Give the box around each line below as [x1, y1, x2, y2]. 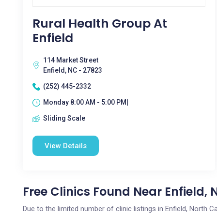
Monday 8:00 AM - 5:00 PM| [43, 98, 128, 106]
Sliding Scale [43, 114, 85, 122]
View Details [45, 141, 87, 150]
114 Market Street [43, 56, 98, 64]
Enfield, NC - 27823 [43, 66, 102, 74]
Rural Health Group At [32, 15, 167, 32]
